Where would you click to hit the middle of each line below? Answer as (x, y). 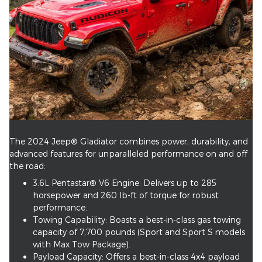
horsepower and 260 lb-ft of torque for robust (126, 195)
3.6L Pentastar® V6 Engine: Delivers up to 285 (125, 182)
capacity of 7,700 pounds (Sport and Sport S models (139, 232)
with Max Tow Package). (82, 244)
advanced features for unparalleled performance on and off (128, 153)
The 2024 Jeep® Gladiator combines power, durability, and (129, 141)
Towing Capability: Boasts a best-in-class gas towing (137, 219)
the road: (27, 166)
